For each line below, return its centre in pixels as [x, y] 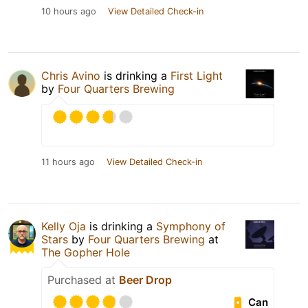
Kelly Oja [64, 227]
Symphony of [191, 227]
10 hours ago [69, 12]
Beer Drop [145, 280]
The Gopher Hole [86, 253]
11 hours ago [68, 162]
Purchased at [83, 280]
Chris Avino [71, 76]
